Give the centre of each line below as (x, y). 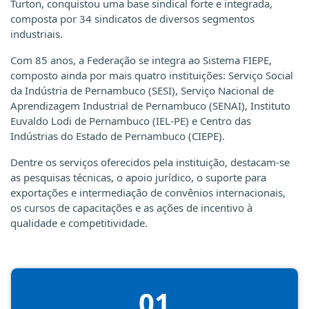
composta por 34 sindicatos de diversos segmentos (132, 19)
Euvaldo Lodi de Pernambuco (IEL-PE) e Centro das (131, 121)
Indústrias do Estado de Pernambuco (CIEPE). (118, 136)
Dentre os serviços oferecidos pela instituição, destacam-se (150, 162)
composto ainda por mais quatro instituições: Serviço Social (152, 75)
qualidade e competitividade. (79, 223)
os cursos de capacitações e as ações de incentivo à (131, 208)
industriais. (37, 34)
